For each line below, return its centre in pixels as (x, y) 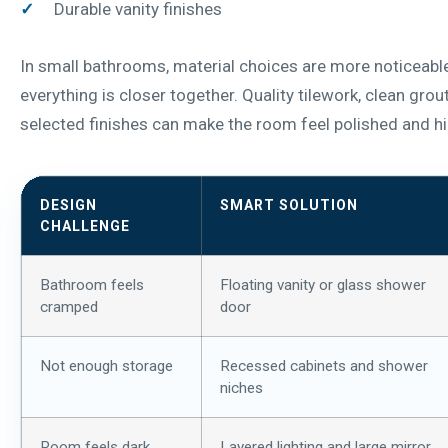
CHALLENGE (85, 225)
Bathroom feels (92, 284)
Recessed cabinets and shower (324, 365)
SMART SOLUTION (289, 204)
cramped (69, 306)
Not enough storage (106, 365)
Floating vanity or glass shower (323, 284)
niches (241, 387)
